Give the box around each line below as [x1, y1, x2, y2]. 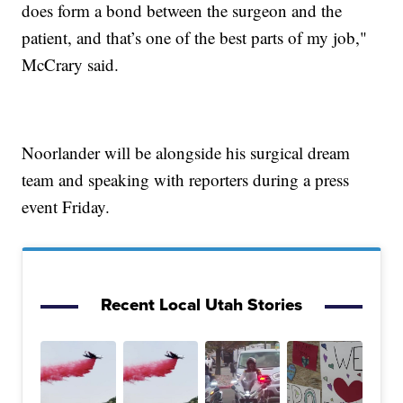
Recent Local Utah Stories [101, 291, 302, 318]
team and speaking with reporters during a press [22, 167, 350, 191]
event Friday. [22, 194, 111, 218]
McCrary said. [22, 52, 120, 76]
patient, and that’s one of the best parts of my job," [22, 25, 368, 49]
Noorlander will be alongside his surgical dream [22, 140, 351, 164]
